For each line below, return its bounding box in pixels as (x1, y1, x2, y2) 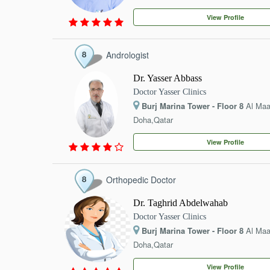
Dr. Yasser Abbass (133, 73, 202, 83)
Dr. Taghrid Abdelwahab (133, 198, 228, 208)
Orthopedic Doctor (106, 174, 176, 186)
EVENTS (23, 2, 63, 14)
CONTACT (21, 36, 69, 49)
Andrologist (106, 49, 149, 61)
